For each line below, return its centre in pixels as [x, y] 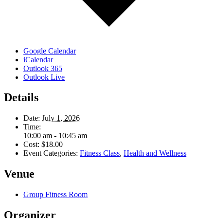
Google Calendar [50, 51]
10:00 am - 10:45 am [55, 136]
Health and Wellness [155, 153]
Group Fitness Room [55, 195]
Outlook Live [44, 77]
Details [21, 98]
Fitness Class [100, 153]
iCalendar [38, 59]
